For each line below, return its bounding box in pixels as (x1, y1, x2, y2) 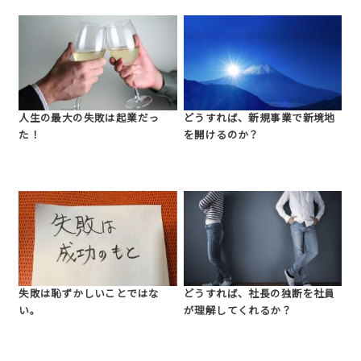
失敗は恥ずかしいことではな (19, 288, 160, 301)
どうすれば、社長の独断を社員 (184, 288, 335, 301)
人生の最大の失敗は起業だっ (19, 112, 160, 124)
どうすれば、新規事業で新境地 (184, 112, 335, 124)
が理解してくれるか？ (184, 305, 293, 317)
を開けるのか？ (184, 129, 259, 141)
